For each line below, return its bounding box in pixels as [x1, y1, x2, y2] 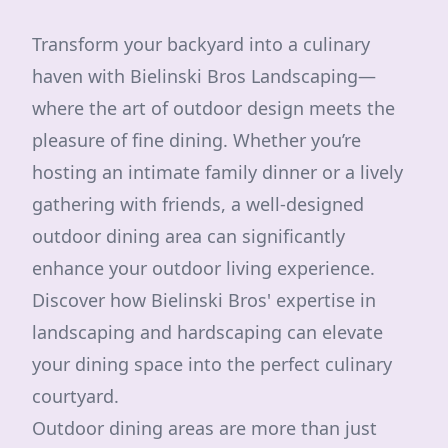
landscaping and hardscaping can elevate [32, 320, 383, 344]
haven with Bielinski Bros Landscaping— [32, 64, 376, 88]
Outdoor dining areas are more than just [32, 416, 377, 440]
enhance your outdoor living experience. [32, 256, 375, 280]
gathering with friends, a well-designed [32, 192, 364, 216]
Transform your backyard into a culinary [32, 32, 370, 56]
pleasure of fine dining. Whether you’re [32, 128, 361, 152]
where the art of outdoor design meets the [32, 96, 395, 120]
